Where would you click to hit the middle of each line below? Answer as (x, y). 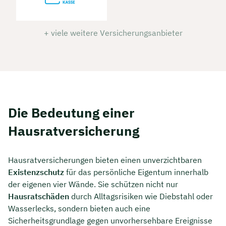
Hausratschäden (39, 196)
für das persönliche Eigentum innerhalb (136, 172)
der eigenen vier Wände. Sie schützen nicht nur (93, 184)
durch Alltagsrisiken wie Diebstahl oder (141, 196)
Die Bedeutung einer (71, 113)
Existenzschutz (36, 172)
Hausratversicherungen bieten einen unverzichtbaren (105, 160)
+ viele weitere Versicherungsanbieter (113, 33)
